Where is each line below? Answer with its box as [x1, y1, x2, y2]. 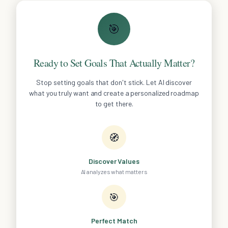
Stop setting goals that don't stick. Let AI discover [36, 78, 192, 87]
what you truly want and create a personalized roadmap [29, 89, 199, 98]
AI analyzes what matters [80, 168, 148, 176]
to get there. [95, 99, 133, 108]
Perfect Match [91, 216, 137, 225]
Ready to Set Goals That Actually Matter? [34, 56, 194, 70]
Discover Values [89, 157, 139, 166]
